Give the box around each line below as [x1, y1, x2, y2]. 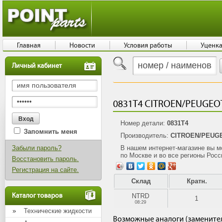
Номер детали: [120, 119, 167, 127]
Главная [17, 42, 41, 50]
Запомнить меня [24, 128, 77, 135]
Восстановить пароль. [12, 155, 79, 163]
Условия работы [124, 42, 172, 50]
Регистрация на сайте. [12, 166, 79, 173]
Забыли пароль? [12, 144, 61, 152]
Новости [69, 42, 96, 50]
